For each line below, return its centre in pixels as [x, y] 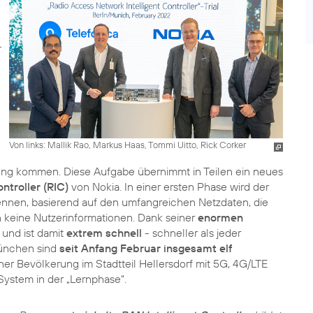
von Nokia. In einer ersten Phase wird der [169, 187]
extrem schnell [104, 233]
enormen [220, 217]
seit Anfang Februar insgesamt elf [146, 248]
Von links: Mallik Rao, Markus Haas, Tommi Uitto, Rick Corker [127, 144]
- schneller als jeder [191, 233]
